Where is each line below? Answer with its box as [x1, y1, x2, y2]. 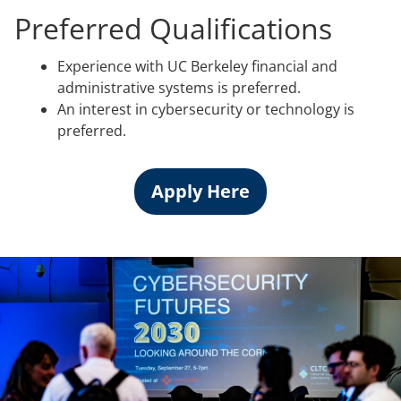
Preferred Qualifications [14, 8, 332, 47]
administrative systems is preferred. [57, 77, 301, 98]
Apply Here [151, 179, 250, 204]
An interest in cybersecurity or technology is [57, 98, 354, 119]
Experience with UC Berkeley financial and [57, 55, 337, 76]
